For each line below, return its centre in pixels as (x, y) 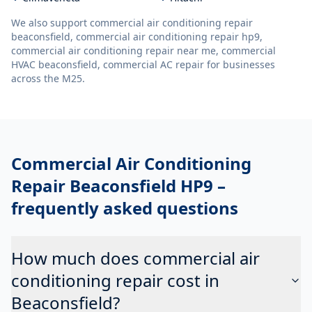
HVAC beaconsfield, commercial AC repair (108, 64)
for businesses (240, 64)
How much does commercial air (135, 258)
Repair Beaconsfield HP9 (112, 186)
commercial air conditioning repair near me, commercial (143, 50)
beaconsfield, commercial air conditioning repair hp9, (137, 37)
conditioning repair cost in (115, 280)
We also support (50, 23)
